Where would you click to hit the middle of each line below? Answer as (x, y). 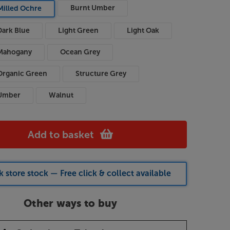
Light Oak (143, 30)
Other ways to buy (71, 204)
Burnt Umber (93, 8)
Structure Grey (101, 73)
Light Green (79, 30)
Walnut (61, 95)
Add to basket (61, 134)
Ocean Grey (80, 52)
